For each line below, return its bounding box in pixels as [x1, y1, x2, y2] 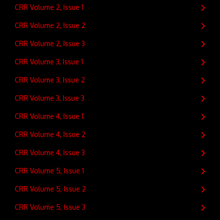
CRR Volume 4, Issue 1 [15, 112, 83, 120]
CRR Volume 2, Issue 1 [15, 3, 83, 11]
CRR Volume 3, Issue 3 [15, 94, 84, 102]
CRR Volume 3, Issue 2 [15, 76, 85, 84]
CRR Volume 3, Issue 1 [15, 57, 83, 66]
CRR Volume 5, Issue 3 [15, 203, 85, 211]
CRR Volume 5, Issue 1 [15, 166, 84, 175]
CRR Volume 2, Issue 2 [15, 21, 85, 29]
